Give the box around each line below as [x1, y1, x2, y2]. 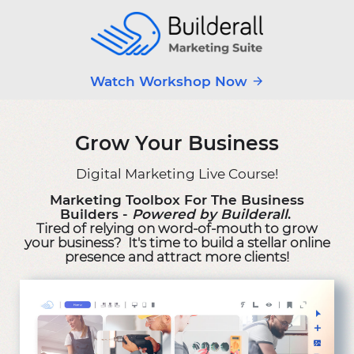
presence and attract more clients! [65, 248, 289, 265]
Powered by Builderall [131, 205, 288, 222]
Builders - [59, 205, 132, 222]
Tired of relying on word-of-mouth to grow [36, 220, 318, 236]
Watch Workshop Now [89, 73, 251, 89]
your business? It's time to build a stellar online [24, 234, 330, 250]
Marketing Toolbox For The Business [50, 191, 304, 208]
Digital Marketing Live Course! [76, 165, 278, 182]
